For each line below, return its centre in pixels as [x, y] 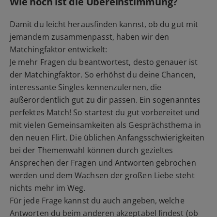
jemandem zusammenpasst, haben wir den [89, 37]
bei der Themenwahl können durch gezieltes [92, 150]
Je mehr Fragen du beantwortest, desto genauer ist [104, 62]
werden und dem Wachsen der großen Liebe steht [102, 176]
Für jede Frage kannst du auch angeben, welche [97, 201]
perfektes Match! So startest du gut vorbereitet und [105, 113]
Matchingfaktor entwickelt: [59, 50]
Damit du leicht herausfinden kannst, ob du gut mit [104, 24]
